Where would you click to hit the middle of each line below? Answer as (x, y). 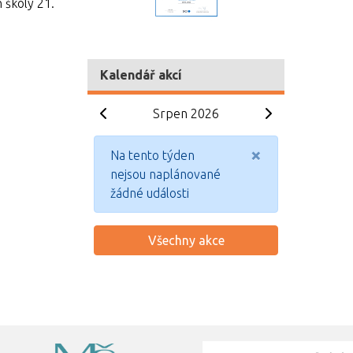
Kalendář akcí (141, 75)
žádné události (150, 193)
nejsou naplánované (165, 174)
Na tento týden (152, 155)
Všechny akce (186, 240)
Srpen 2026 (186, 113)
